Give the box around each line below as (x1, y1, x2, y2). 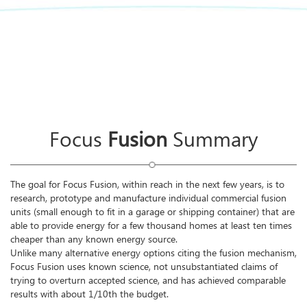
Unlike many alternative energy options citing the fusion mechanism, (10, 245, 297, 261)
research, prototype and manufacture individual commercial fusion (10, 191, 286, 206)
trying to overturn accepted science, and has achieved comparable (10, 273, 286, 288)
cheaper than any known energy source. (10, 232, 177, 247)
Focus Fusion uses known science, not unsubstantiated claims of (10, 259, 278, 275)
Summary (167, 123, 258, 157)
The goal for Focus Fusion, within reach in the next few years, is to (10, 177, 284, 193)
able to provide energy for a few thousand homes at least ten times (10, 218, 292, 234)
